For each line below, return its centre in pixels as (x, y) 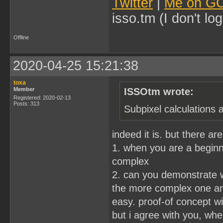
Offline (21, 37)
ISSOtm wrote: (159, 91)
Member (24, 89)
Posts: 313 (26, 103)
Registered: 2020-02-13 (42, 97)
